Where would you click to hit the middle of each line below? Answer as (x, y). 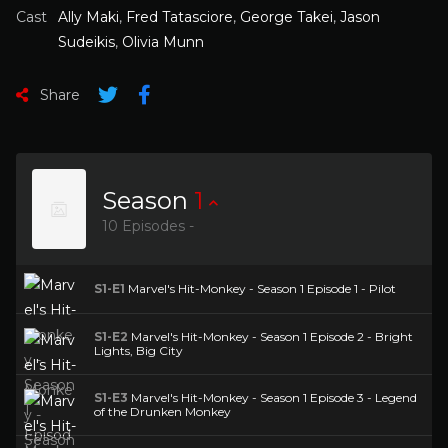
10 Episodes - (148, 226)
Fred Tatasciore (179, 17)
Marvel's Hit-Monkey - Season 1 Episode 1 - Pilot (260, 288)
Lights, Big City (138, 350)
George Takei (286, 17)
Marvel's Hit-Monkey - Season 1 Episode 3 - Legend (272, 397)
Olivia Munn (163, 42)
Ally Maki (88, 17)
